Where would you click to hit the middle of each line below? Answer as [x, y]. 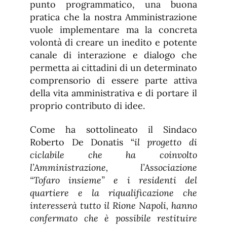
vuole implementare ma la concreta [113, 30]
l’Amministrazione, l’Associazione [113, 168]
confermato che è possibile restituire [113, 218]
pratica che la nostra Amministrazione [113, 17]
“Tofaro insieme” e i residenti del [113, 180]
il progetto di [166, 142]
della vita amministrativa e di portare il [113, 93]
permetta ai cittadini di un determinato [113, 68]
